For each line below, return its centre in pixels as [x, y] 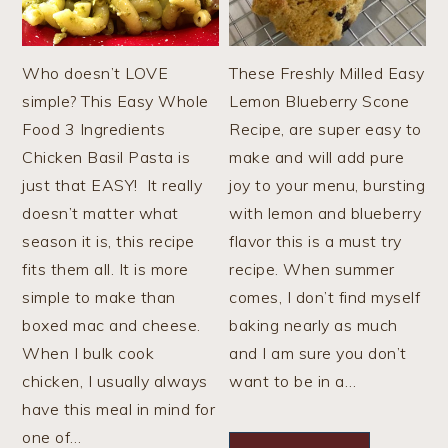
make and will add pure [317, 157]
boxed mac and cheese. [114, 325]
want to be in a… [293, 381]
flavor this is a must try [315, 241]
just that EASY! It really [112, 185]
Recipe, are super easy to [325, 129]
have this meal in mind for [119, 409]
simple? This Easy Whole [115, 101]
